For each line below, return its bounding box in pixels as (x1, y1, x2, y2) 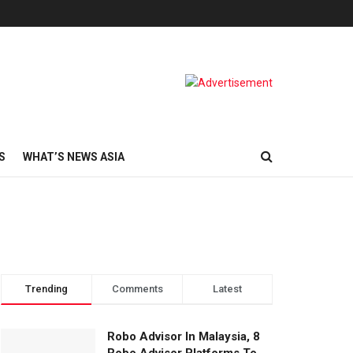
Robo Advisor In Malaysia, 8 (107, 329, 260, 344)
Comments (111, 283, 163, 295)
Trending (25, 283, 68, 295)
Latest (213, 283, 242, 295)
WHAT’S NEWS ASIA (23, 150, 124, 163)
